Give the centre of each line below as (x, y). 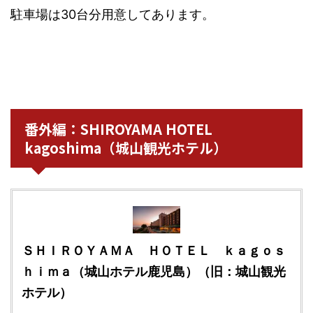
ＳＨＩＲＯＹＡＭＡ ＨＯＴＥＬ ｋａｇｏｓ (153, 250)
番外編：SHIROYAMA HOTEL (118, 129)
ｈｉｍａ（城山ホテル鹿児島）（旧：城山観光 (153, 271)
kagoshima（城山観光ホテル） (126, 147)
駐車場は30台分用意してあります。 (112, 14)
